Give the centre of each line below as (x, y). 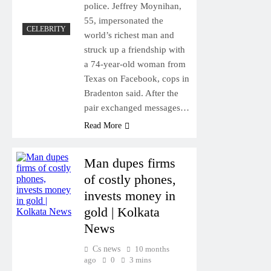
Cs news (106, 249)
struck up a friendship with (134, 49)
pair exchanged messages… (136, 107)
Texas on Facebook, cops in (136, 78)
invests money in (129, 195)
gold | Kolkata (122, 212)
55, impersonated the (123, 20)
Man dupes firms (129, 163)
